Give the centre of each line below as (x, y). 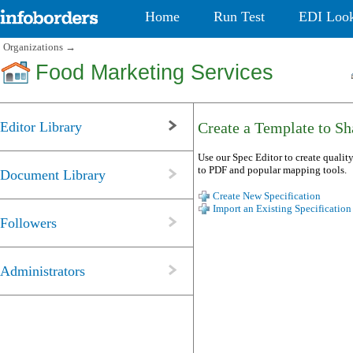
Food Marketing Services (154, 73)
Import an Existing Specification (282, 209)
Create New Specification (267, 196)
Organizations (33, 47)
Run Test (240, 17)
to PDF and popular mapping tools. (272, 169)
